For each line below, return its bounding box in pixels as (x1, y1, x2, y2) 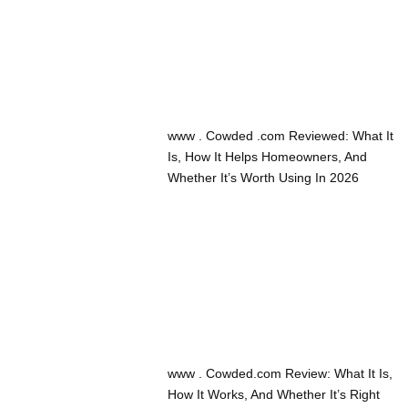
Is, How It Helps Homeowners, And (168, 149, 368, 165)
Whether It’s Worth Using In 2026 (168, 170, 360, 186)
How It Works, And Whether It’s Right (168, 387, 381, 403)
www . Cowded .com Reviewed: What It (168, 128, 394, 144)
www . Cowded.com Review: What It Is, (168, 366, 393, 382)
